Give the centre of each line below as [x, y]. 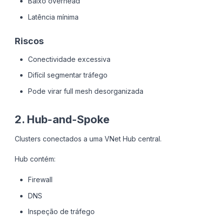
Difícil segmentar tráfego [68, 75]
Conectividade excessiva [69, 59]
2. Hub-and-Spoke [62, 119]
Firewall [40, 180]
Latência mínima [53, 17]
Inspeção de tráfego [61, 212]
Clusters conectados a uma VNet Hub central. [88, 138]
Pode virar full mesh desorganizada [85, 91]
